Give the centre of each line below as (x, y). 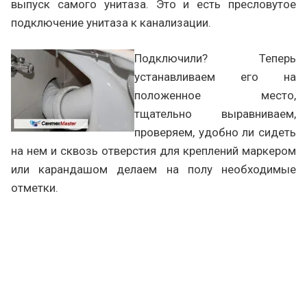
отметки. (35, 188)
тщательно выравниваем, (215, 114)
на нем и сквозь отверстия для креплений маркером (153, 151)
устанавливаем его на (215, 77)
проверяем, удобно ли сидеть (215, 132)
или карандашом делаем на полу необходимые (153, 169)
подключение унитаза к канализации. (111, 23)
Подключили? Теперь (215, 58)
